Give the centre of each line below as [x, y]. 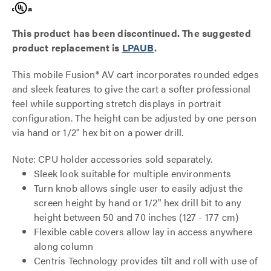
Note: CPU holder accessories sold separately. [114, 159]
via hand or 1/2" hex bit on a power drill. [98, 132]
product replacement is [67, 47]
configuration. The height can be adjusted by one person [135, 118]
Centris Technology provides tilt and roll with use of [146, 260]
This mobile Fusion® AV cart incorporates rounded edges [135, 74]
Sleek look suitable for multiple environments [132, 173]
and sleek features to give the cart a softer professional [132, 89]
